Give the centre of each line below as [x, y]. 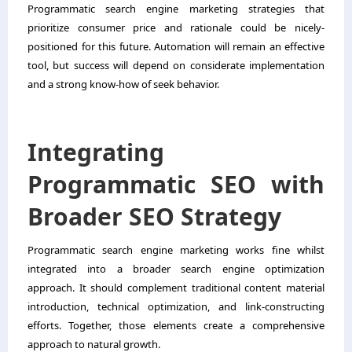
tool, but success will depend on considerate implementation [176, 65]
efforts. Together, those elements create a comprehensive [176, 325]
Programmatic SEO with [176, 184]
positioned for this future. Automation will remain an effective [176, 46]
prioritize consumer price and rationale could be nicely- [176, 27]
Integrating [96, 152]
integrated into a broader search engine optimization [176, 268]
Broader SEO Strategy [154, 216]
